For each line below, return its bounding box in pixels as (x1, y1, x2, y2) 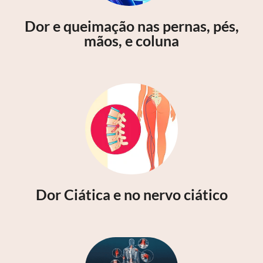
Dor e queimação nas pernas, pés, (24, 16, 239, 35)
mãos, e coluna (84, 31, 179, 49)
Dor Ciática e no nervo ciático (35, 185, 228, 203)
